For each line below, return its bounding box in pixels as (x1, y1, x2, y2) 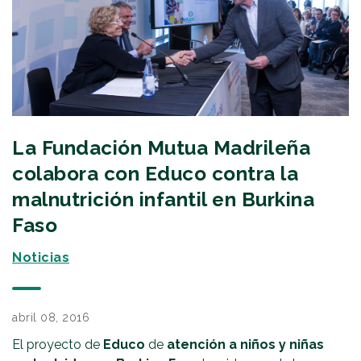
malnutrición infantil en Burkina (12, 188, 314, 212)
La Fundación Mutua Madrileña (12, 136, 310, 160)
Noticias (12, 250, 69, 266)
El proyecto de (12, 337, 103, 353)
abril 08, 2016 (12, 311, 89, 325)
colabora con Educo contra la (12, 162, 298, 186)
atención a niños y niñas (167, 337, 324, 353)
